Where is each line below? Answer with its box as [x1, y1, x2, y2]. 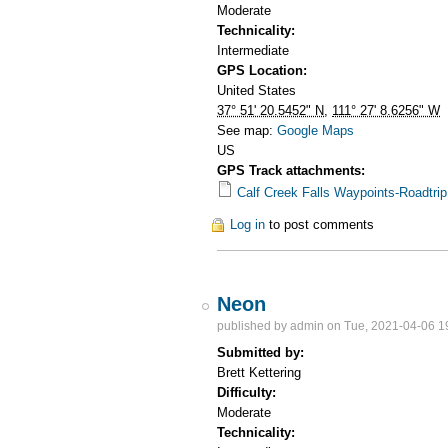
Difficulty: [217, 384, 281, 400]
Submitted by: [217, 344, 309, 360]
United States [217, 82, 297, 98]
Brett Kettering [217, 364, 302, 380]
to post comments [265, 216, 375, 232]
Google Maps [277, 122, 355, 138]
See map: [217, 122, 278, 138]
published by [217, 318, 291, 333]
